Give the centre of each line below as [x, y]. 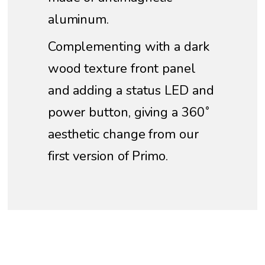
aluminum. [78, 19]
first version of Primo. [108, 156]
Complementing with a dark [128, 47]
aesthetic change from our [123, 135]
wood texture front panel [122, 69]
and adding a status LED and [131, 91]
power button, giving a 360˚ [129, 113]
